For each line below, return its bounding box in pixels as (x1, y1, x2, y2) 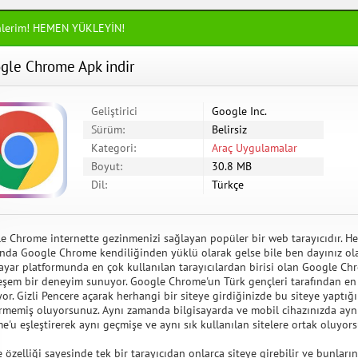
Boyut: (91, 159, 122, 173)
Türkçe (212, 177, 244, 192)
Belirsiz (212, 122, 247, 137)
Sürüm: (91, 122, 125, 137)
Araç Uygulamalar (212, 141, 297, 155)
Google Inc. (212, 104, 267, 118)
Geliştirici (91, 104, 137, 118)
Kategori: (91, 141, 136, 155)
